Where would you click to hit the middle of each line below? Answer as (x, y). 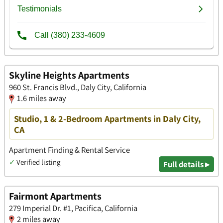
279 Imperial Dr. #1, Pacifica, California (73, 208)
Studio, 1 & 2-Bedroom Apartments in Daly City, (107, 118)
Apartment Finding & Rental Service (69, 150)
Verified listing (38, 162)
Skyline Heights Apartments (69, 75)
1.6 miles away (42, 98)
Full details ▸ (186, 164)
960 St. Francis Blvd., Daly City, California (78, 87)
